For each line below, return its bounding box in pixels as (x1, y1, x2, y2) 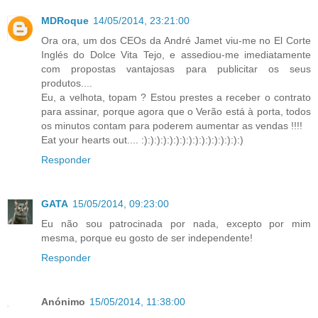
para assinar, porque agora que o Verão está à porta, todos (41, 105, 311, 117)
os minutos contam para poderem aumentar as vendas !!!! (41, 119, 302, 131)
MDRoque (41, 14, 89, 26)
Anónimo (41, 295, 85, 307)
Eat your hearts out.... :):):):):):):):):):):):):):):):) (41, 133, 243, 146)
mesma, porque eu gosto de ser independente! (41, 231, 253, 243)
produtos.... (41, 77, 92, 89)
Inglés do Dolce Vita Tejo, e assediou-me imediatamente (41, 48, 311, 60)
